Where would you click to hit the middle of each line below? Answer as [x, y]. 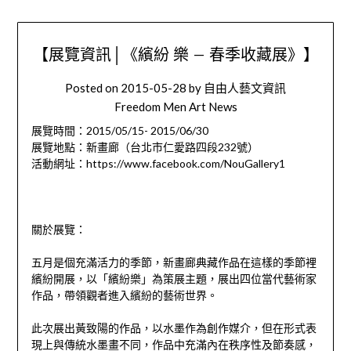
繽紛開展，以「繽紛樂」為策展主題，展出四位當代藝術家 [174, 279]
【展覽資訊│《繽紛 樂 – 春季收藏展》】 [175, 55]
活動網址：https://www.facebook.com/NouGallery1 [158, 164]
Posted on [93, 88]
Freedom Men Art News [175, 107]
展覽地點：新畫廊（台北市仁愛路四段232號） [145, 147]
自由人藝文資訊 [245, 88]
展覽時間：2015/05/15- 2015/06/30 [119, 131]
